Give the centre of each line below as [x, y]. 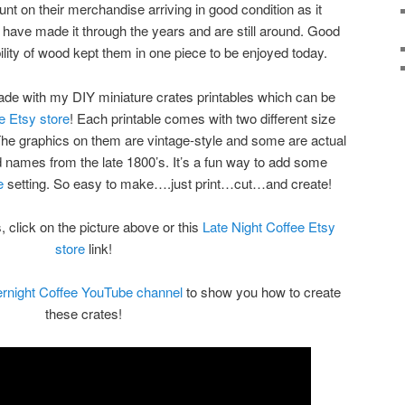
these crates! [83, 314]
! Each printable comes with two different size [202, 118]
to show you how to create [262, 292]
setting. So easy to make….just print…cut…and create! [168, 183]
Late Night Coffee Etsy [268, 227]
